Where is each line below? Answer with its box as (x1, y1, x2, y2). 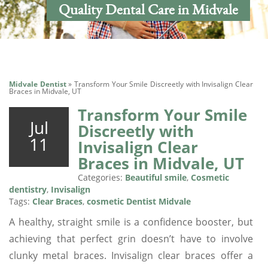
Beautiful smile (125, 171, 187, 183)
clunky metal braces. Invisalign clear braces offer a (9, 248, 253, 262)
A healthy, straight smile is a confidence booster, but (9, 215, 253, 229)
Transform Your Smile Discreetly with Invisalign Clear (74, 78, 254, 89)
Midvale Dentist (9, 78, 66, 89)
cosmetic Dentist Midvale (87, 195, 191, 207)
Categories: (78, 171, 125, 183)
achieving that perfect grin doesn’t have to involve (9, 232, 253, 245)
